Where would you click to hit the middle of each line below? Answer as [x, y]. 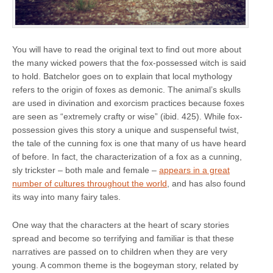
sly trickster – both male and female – [86, 170]
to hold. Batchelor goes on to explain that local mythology [122, 76]
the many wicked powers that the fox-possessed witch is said [129, 63]
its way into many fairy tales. [66, 197]
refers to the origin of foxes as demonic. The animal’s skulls [126, 90]
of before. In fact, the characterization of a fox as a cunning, [127, 157]
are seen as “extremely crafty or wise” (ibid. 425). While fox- [127, 117]
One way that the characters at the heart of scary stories [121, 225]
